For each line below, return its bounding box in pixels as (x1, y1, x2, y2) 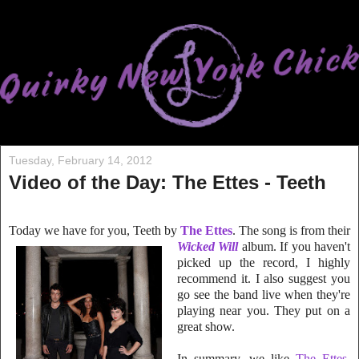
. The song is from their (232, 223, 350, 237)
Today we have (9, 223, 90, 237)
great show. (177, 319, 235, 333)
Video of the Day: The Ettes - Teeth (9, 171, 326, 194)
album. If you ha (238, 239, 327, 253)
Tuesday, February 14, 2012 (9, 154, 152, 167)
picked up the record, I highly (177, 255, 350, 269)
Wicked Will (177, 239, 239, 253)
